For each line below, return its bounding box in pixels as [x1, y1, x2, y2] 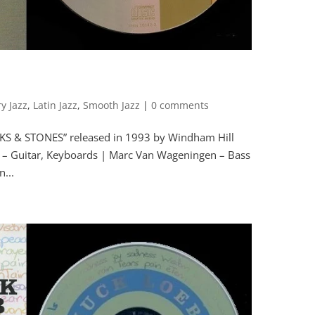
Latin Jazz [33, 98, 78, 112]
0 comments [151, 98, 210, 112]
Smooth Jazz [83, 98, 141, 112]
